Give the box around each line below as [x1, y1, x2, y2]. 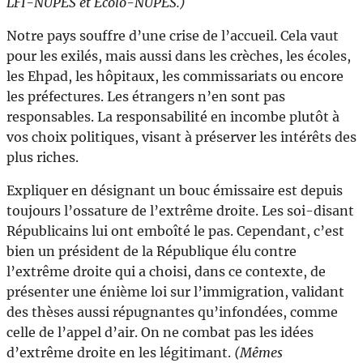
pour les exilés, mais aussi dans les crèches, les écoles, [6, 48, 351, 65]
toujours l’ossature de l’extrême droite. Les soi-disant [6, 203, 354, 220]
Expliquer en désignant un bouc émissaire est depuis [6, 182, 343, 199]
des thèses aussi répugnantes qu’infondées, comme [6, 304, 338, 321]
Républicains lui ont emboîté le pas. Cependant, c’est [6, 223, 344, 240]
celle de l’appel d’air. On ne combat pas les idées [6, 324, 314, 341]
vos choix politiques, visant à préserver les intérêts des [6, 129, 357, 146]
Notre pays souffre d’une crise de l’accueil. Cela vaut [6, 28, 339, 45]
